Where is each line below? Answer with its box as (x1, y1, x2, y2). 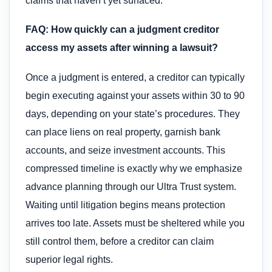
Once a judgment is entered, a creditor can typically (25, 72, 245, 83)
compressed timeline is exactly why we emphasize (25, 163, 242, 174)
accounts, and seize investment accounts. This (25, 144, 225, 155)
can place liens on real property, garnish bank (25, 126, 220, 137)
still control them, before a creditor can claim (25, 236, 214, 246)
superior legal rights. (25, 254, 113, 265)
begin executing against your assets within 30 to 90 (25, 90, 245, 101)
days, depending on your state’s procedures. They (25, 108, 240, 119)
